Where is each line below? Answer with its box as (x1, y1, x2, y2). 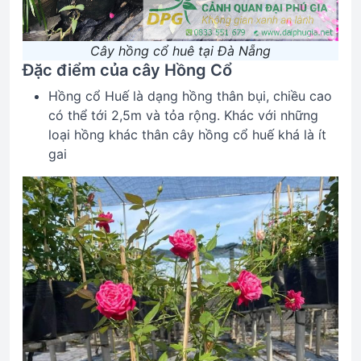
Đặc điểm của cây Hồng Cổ (23, 60, 232, 80)
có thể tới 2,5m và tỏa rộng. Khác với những (48, 107, 318, 123)
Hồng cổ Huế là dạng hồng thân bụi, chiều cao (48, 88, 332, 104)
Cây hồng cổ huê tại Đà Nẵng (90, 43, 271, 59)
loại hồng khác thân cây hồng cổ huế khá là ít (48, 127, 326, 143)
